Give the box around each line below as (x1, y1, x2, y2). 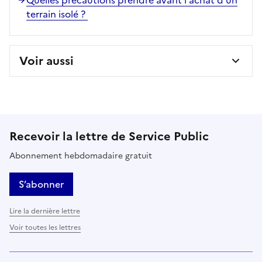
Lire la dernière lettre (9, 205, 80, 216)
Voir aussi (19, 51, 74, 70)
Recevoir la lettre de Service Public (9, 127, 209, 145)
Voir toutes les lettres (9, 222, 81, 233)
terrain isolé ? (26, 6, 88, 21)
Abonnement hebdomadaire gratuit (9, 149, 152, 162)
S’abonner (19, 177, 64, 191)
